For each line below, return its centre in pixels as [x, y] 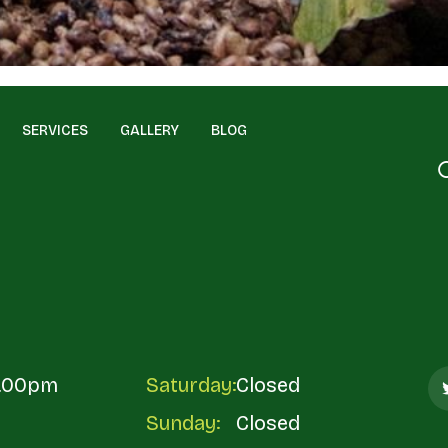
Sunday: [182, 423]
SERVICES [54, 130]
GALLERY [149, 130]
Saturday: [190, 385]
